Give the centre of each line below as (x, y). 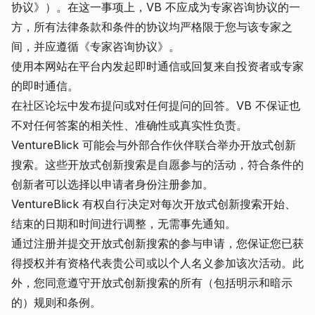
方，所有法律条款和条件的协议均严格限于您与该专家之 (152, 27)
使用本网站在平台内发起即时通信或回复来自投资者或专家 (157, 66)
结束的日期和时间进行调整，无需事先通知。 (124, 224)
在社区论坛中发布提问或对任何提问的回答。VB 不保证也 (156, 105)
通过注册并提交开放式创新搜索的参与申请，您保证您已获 (157, 243)
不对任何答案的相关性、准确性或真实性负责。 (129, 125)
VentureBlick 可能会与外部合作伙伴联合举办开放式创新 (154, 145)
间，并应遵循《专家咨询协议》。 (96, 46)
